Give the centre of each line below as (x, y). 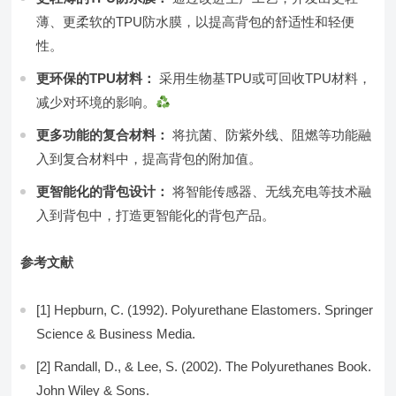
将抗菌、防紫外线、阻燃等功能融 (270, 135)
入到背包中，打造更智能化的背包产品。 (156, 215)
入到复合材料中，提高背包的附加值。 (149, 159)
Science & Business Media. (116, 334)
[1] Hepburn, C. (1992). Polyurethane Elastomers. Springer (205, 310)
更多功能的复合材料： (103, 135)
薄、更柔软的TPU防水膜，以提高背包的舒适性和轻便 (196, 22)
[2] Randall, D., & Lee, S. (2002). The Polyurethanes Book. (204, 366)
